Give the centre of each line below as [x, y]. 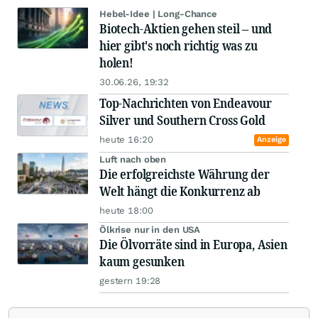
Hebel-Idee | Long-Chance [158, 14]
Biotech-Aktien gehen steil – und [186, 29]
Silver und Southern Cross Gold [182, 120]
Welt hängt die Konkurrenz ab [180, 191]
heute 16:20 [126, 140]
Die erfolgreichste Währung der [185, 174]
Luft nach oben [133, 160]
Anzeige [271, 140]
